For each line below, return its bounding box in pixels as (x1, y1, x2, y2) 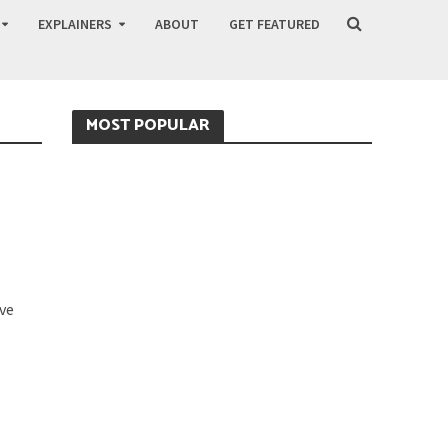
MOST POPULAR (86, 112, 211, 139)
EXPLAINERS (37, 15, 112, 33)
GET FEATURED (228, 15, 320, 33)
